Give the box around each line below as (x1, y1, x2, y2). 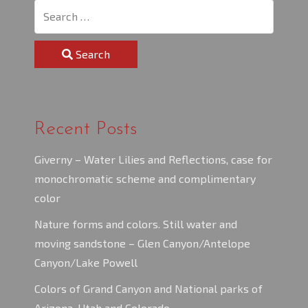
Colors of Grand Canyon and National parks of (34, 282, 263, 296)
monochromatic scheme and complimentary (34, 172, 256, 186)
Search (73, 47, 110, 61)
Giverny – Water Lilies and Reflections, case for (34, 153, 272, 166)
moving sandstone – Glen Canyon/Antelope (34, 236, 250, 250)
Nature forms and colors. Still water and (34, 217, 237, 231)
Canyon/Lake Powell (34, 256, 137, 269)
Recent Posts (34, 120, 137, 140)
